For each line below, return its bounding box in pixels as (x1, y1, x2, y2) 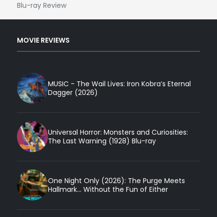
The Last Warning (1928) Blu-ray (48, 136, 156, 146)
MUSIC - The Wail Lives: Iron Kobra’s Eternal (48, 79, 191, 89)
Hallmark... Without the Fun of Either (48, 185, 168, 195)
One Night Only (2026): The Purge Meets (48, 176, 185, 186)
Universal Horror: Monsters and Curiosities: (48, 127, 188, 138)
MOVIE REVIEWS (17, 35, 70, 45)
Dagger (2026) (48, 88, 98, 98)
